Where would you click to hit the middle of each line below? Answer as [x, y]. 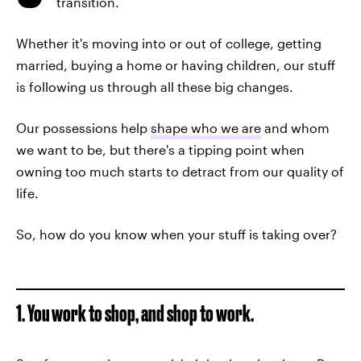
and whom [295, 128]
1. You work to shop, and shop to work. [135, 313]
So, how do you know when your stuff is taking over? [176, 234]
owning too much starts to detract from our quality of [180, 171]
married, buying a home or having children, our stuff [176, 65]
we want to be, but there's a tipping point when [160, 149]
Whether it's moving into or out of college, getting [169, 43]
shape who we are [206, 128]
